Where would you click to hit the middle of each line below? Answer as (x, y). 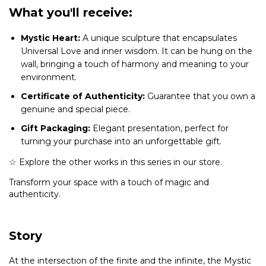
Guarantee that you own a (200, 96)
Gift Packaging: (56, 128)
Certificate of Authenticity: (83, 96)
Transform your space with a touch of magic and (109, 182)
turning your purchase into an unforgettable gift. (121, 141)
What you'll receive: (71, 12)
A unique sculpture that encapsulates (159, 38)
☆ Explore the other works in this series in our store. (115, 162)
